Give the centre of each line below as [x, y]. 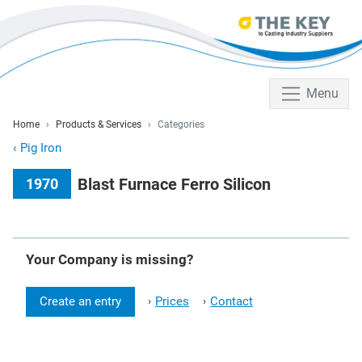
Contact [232, 302]
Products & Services [99, 125]
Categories [181, 125]
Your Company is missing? [109, 260]
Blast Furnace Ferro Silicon [174, 184]
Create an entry [80, 302]
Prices [172, 302]
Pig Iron [41, 148]
